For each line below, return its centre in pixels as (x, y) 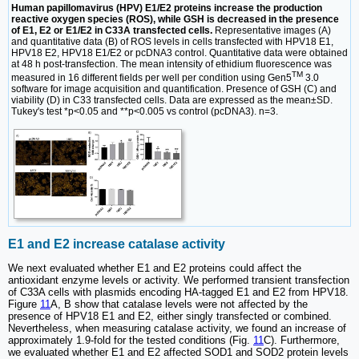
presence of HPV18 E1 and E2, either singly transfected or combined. (170, 317)
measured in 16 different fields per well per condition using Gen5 (151, 77)
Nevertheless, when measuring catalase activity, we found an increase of (177, 329)
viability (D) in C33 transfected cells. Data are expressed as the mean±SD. (172, 100)
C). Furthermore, (302, 341)
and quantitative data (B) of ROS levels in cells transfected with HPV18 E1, (172, 41)
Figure (24, 305)
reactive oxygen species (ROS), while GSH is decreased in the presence (175, 19)
